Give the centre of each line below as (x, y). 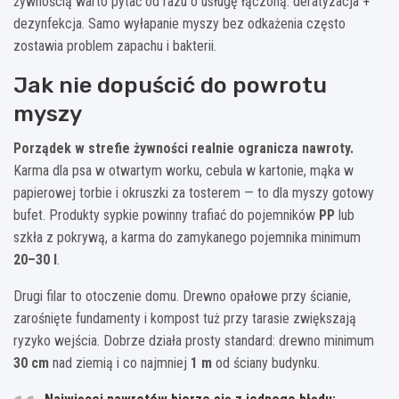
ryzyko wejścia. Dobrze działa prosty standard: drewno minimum (194, 340)
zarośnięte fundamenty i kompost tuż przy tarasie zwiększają (185, 318)
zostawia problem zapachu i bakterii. (115, 45)
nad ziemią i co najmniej (120, 362)
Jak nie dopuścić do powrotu (170, 85)
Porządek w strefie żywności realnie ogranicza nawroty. (183, 148)
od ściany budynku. (266, 362)
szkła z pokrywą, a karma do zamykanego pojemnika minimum (187, 237)
